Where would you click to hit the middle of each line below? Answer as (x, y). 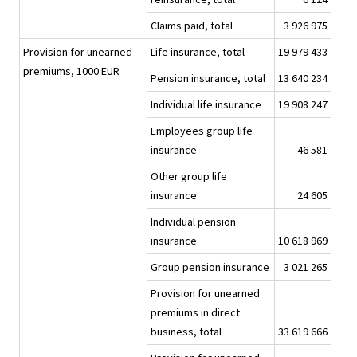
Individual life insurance (206, 105)
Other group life (189, 177)
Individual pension (193, 222)
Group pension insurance (210, 267)
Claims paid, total (192, 26)
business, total (186, 332)
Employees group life (202, 131)
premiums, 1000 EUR (71, 71)
